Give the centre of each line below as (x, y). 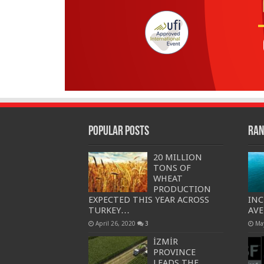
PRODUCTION (182, 189)
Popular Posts (118, 132)
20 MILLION (177, 158)
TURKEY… (109, 211)
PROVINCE (174, 253)
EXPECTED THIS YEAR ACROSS (148, 200)
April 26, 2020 (115, 224)
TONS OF (172, 168)
